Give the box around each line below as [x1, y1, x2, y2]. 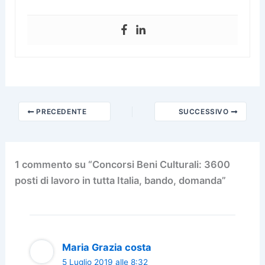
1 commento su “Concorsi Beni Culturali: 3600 [15, 158, 231, 170]
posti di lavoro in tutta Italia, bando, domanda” [15, 174, 227, 186]
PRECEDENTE [34, 107, 87, 117]
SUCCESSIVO [178, 107, 231, 117]
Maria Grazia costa [62, 241, 151, 254]
